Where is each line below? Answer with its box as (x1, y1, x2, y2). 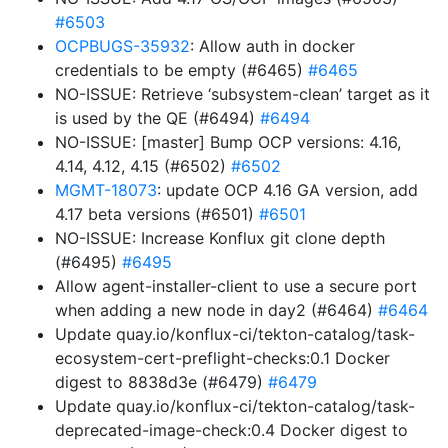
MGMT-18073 (55, 180, 157, 200)
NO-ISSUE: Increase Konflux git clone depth (55, 228, 385, 248)
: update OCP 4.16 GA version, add (157, 180, 418, 200)
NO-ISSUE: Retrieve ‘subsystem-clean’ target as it (55, 84, 430, 104)
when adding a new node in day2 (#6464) (55, 300, 378, 320)
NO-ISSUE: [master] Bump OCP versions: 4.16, (55, 132, 401, 152)
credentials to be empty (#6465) (55, 60, 308, 80)
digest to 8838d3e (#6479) (55, 372, 268, 392)
